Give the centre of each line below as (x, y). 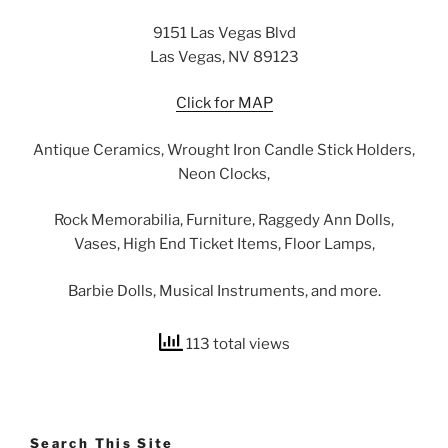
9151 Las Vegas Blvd (224, 32)
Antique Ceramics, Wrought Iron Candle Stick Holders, (224, 149)
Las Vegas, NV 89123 (224, 56)
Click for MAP (224, 103)
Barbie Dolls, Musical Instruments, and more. (224, 290)
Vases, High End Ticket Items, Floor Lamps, (224, 244)
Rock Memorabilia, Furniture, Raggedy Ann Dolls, (224, 220)
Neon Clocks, (224, 173)
